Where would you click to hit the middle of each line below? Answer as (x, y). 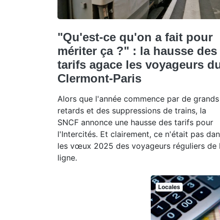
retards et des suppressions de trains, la (132, 110)
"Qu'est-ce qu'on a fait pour (135, 37)
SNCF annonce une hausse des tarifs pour (135, 122)
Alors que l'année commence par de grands (138, 98)
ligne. (67, 157)
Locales (169, 187)
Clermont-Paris (99, 78)
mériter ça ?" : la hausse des (137, 51)
